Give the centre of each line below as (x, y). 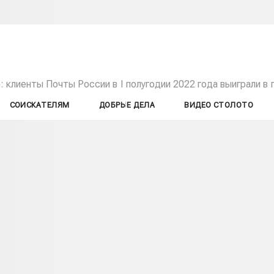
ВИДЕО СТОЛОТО (219, 105)
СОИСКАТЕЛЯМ (39, 105)
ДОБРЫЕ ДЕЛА (127, 105)
